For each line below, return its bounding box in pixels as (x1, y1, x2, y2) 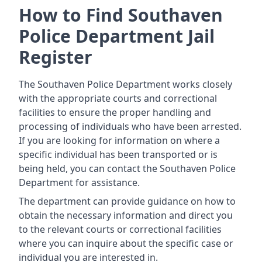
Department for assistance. (19, 176, 140, 189)
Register (19, 45, 92, 69)
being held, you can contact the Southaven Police (19, 162, 236, 175)
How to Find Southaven (19, 3, 223, 27)
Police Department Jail (19, 24, 215, 48)
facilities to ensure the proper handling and (19, 106, 211, 119)
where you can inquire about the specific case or (19, 237, 233, 250)
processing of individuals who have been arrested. (19, 120, 242, 133)
